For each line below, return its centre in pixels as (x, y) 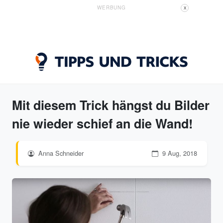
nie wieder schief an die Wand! (102, 123)
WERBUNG (111, 7)
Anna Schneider (60, 153)
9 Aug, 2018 (179, 153)
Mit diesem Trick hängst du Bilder (111, 105)
